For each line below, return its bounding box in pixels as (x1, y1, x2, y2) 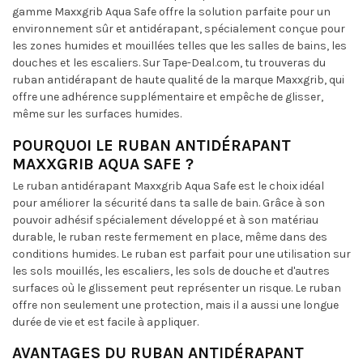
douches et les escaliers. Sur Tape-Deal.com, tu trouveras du (12, 55, 326, 70)
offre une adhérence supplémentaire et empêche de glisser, (12, 89, 323, 104)
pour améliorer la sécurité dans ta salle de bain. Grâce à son (12, 195, 325, 210)
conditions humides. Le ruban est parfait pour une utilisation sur (12, 246, 351, 261)
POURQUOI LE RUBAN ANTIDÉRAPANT (12, 135, 291, 155)
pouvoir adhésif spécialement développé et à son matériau (12, 212, 318, 227)
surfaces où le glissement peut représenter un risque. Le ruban (12, 280, 341, 295)
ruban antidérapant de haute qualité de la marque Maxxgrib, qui (12, 72, 344, 87)
